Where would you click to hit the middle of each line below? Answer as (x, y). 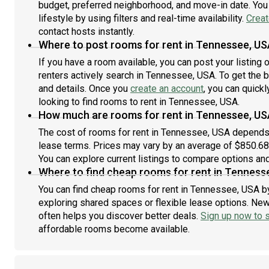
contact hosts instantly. (86, 32)
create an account (167, 89)
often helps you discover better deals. (119, 216)
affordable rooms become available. (114, 229)
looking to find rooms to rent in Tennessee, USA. (139, 102)
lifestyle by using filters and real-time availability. (142, 18)
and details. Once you (84, 89)
